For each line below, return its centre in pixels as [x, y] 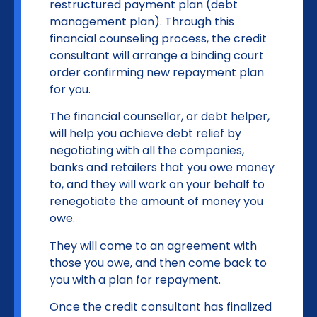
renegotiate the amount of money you [156, 202]
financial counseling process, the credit [158, 38]
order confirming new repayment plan [157, 72]
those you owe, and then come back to [158, 263]
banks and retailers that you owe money [162, 168]
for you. [70, 89]
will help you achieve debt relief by [145, 134]
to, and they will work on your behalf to [157, 185]
